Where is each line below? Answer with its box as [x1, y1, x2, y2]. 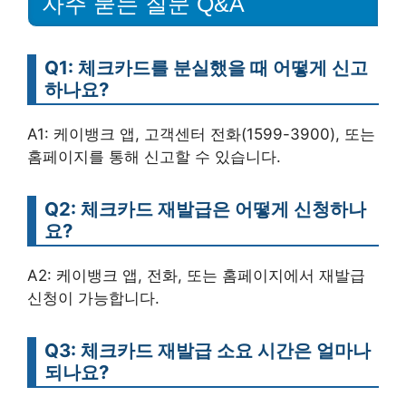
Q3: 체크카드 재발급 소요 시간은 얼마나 [44, 338, 371, 362]
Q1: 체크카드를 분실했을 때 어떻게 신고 [44, 55, 368, 79]
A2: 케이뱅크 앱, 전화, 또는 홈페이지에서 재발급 [27, 266, 365, 285]
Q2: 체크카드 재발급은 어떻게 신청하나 [44, 197, 366, 220]
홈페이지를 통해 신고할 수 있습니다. [27, 147, 281, 166]
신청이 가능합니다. [27, 288, 159, 307]
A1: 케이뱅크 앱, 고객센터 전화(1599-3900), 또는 [27, 124, 375, 143]
